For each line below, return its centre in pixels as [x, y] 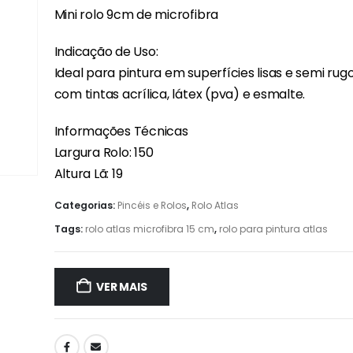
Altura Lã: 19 [88, 173]
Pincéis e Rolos [152, 206]
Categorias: [85, 206]
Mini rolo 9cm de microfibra [136, 14]
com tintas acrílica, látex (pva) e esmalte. [180, 94]
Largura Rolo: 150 [104, 152]
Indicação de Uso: [106, 51]
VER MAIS [122, 286]
